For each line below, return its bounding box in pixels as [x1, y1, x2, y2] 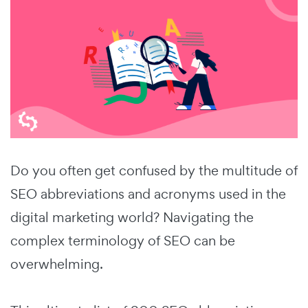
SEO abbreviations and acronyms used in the [10, 184, 286, 203]
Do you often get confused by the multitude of [10, 161, 298, 179]
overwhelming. [10, 254, 107, 273]
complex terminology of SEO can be [10, 231, 235, 250]
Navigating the [163, 208, 254, 226]
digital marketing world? [10, 208, 163, 226]
